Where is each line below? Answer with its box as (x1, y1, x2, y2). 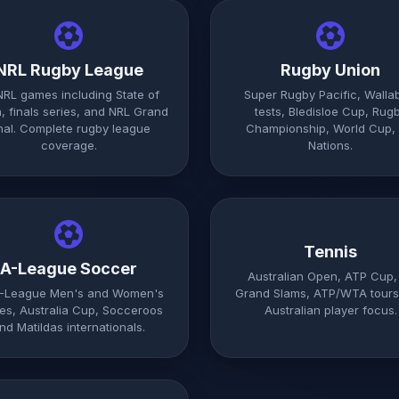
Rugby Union (281, 61, 380, 79)
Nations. (308, 138, 353, 152)
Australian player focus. (264, 303, 397, 317)
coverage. (40, 138, 97, 152)
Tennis (304, 242, 357, 261)
